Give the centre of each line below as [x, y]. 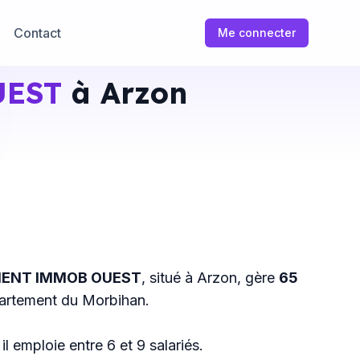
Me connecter [257, 32]
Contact [37, 33]
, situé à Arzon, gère [210, 278]
